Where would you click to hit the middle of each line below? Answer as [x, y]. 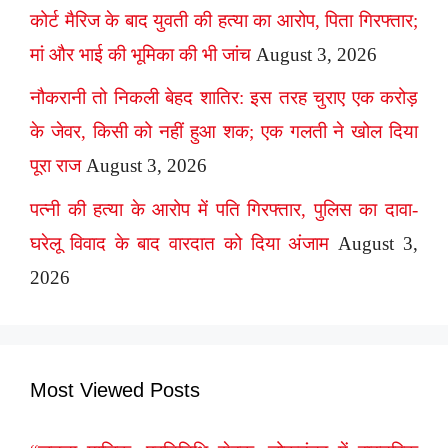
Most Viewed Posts [115, 389]
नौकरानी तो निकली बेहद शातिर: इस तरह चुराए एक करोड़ [224, 98]
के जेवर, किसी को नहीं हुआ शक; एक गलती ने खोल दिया [224, 132]
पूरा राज [55, 166]
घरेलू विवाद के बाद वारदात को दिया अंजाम [180, 243]
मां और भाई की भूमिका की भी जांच [140, 54]
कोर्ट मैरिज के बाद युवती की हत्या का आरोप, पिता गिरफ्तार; [224, 20]
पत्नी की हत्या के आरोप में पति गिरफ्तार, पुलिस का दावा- [224, 209]
